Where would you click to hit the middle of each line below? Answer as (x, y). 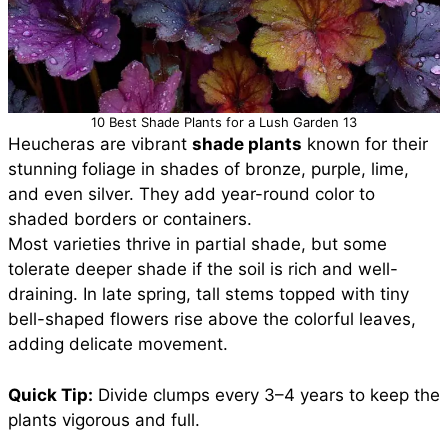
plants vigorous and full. (104, 419)
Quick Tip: (50, 394)
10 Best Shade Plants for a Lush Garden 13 (224, 122)
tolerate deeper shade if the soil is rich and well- (203, 269)
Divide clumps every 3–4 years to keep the (266, 394)
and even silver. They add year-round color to (191, 194)
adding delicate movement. (118, 344)
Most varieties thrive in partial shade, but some (197, 244)
